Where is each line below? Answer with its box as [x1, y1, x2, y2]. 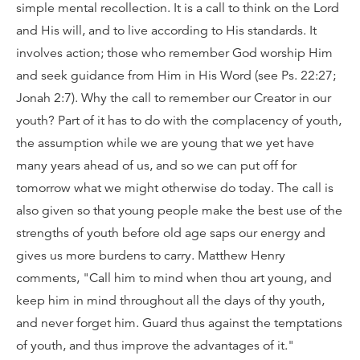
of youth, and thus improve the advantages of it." [16, 337, 294, 354]
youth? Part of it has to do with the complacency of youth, [16, 112, 342, 129]
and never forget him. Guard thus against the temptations [16, 315, 342, 331]
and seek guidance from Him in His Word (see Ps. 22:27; [16, 67, 336, 84]
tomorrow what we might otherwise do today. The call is [16, 180, 333, 196]
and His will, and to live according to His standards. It [16, 22, 317, 39]
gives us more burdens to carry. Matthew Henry [16, 247, 285, 264]
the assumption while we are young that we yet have [16, 135, 314, 151]
